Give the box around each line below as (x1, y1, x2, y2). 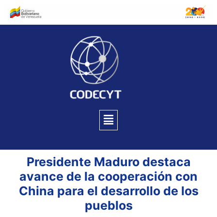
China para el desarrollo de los (18, 184, 199, 199)
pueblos (84, 198, 133, 213)
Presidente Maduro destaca (26, 155, 191, 170)
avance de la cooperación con (19, 169, 198, 184)
